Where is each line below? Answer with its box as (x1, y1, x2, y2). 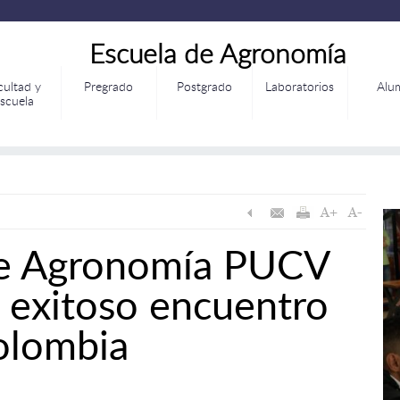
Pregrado (84, 78, 133, 95)
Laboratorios (265, 78, 334, 95)
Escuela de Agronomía (88, 35, 346, 71)
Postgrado (176, 78, 232, 95)
